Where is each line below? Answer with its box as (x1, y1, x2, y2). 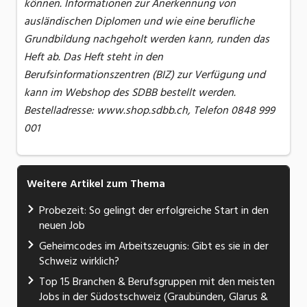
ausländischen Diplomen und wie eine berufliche (24, 12, 254, 31)
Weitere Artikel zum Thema (27, 175, 165, 193)
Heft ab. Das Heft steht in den (24, 48, 163, 66)
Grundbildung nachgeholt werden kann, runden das (24, 30, 269, 49)
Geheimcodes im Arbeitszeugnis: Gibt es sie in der (39, 237, 269, 256)
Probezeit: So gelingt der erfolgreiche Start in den (39, 201, 269, 220)
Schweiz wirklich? (39, 252, 119, 271)
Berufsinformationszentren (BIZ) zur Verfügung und (24, 66, 265, 84)
